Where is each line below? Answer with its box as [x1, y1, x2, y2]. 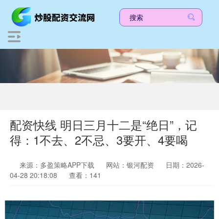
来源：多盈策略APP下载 [20, 160, 96, 170]
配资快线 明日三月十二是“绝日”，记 [10, 116, 197, 133]
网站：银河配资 [106, 160, 154, 170]
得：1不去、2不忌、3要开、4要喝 [10, 131, 188, 148]
